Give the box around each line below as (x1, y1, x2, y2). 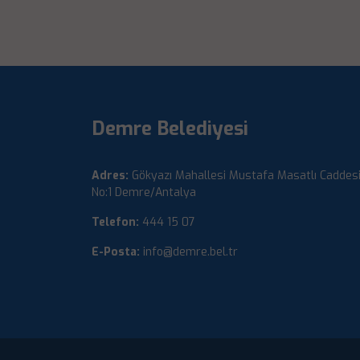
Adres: (92, 168, 129, 183)
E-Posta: (92, 244, 140, 260)
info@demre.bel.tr (143, 244, 238, 260)
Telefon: (92, 215, 139, 230)
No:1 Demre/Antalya (92, 185, 196, 200)
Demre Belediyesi (92, 116, 248, 141)
